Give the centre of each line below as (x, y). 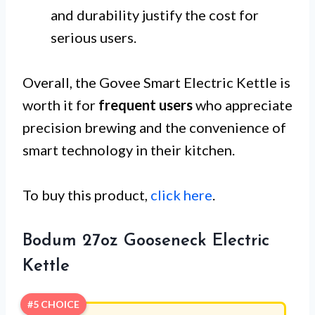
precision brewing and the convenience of (154, 128)
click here (181, 195)
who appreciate (243, 105)
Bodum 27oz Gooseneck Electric (146, 242)
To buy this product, (86, 195)
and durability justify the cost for (155, 15)
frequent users (146, 105)
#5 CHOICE (53, 304)
